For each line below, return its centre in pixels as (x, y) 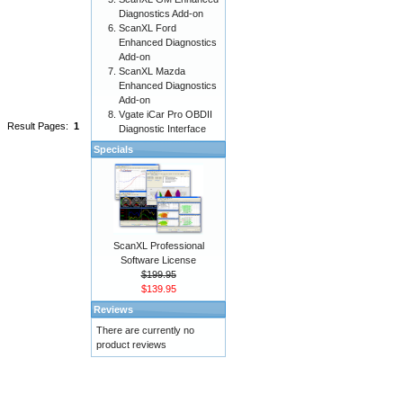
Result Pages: (40, 126)
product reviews (131, 345)
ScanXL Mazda (152, 71)
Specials (113, 149)
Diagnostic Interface (162, 129)
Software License (158, 260)
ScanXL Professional (158, 246)
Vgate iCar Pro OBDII (166, 114)
